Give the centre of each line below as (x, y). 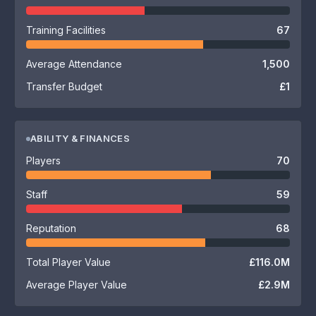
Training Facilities (66, 30)
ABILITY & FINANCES (80, 138)
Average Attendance (74, 64)
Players (43, 160)
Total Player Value (68, 262)
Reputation (51, 228)
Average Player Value (77, 285)
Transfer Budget (64, 86)
